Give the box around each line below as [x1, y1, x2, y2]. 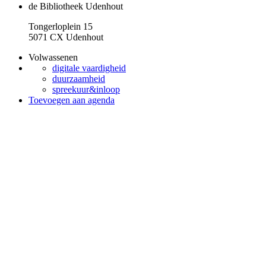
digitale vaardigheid [52, 63, 126, 73]
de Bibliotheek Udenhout [28, 1, 123, 11]
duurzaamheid [52, 74, 105, 84]
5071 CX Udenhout [28, 32, 103, 42]
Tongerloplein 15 [28, 21, 93, 31]
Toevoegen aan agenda [28, 95, 115, 105]
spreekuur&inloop [52, 84, 120, 94]
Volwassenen [28, 52, 78, 62]
